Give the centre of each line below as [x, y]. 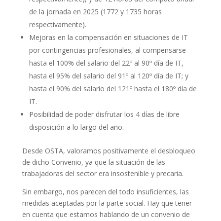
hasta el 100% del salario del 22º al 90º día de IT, [106, 63]
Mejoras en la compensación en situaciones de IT [108, 37]
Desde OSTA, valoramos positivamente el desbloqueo [109, 151]
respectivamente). [57, 25]
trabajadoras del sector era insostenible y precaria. [103, 174]
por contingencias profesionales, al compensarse [107, 50]
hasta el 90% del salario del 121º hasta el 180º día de [113, 89]
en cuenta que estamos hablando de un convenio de [106, 215]
